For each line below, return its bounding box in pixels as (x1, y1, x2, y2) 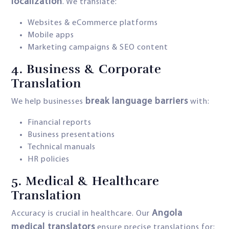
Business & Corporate (23, 61, 162, 77)
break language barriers (85, 97, 188, 107)
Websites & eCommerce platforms (28, 19, 158, 28)
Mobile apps (28, 31, 74, 40)
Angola (152, 209, 182, 219)
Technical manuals (28, 143, 96, 152)
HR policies (28, 155, 70, 164)
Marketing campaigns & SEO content (28, 43, 168, 52)
